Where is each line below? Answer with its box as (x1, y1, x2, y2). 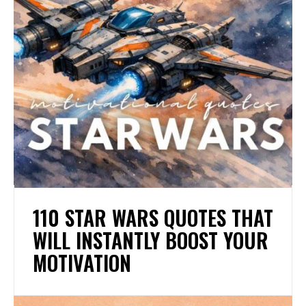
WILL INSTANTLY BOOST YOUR (33, 225, 268, 256)
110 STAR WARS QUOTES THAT (33, 202, 273, 234)
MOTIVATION (33, 247, 131, 279)
